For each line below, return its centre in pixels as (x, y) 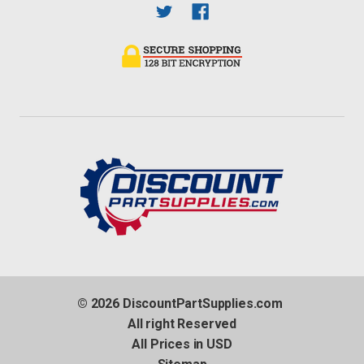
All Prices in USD (182, 344)
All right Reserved (182, 324)
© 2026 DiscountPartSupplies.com (180, 303)
